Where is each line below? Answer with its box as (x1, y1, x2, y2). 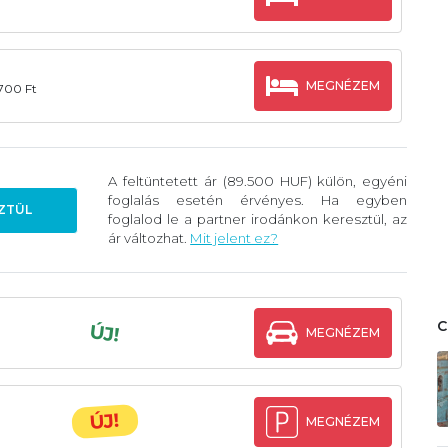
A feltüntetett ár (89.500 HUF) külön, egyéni (108, 173, 408, 190)
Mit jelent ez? (190, 230, 279, 247)
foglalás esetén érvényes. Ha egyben (108, 192, 408, 209)
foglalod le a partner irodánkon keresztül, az (108, 211, 408, 228)
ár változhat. (108, 230, 191, 247)
